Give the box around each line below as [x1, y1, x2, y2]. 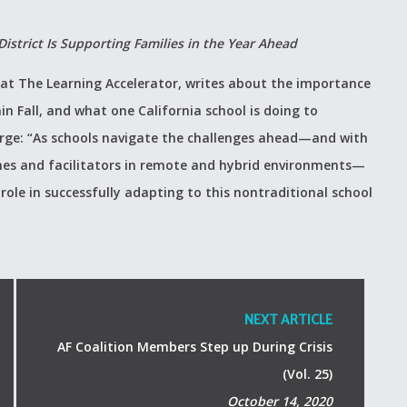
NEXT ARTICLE [243, 312, 333, 328]
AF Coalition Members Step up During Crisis [56, 338, 333, 355]
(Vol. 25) [282, 365, 333, 382]
